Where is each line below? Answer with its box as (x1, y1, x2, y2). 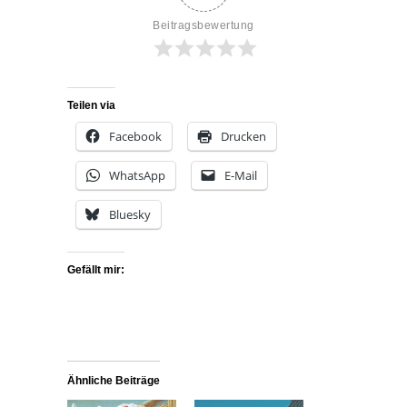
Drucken (221, 128, 266, 144)
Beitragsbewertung (153, 19, 254, 32)
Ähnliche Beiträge (67, 374, 160, 387)
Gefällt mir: (67, 263, 124, 276)
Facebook (109, 128, 162, 144)
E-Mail (224, 167, 257, 184)
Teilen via (67, 99, 115, 112)
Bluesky (109, 206, 151, 223)
